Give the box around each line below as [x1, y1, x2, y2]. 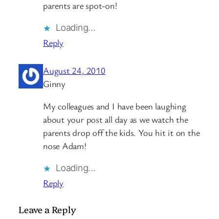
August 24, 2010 [43, 65, 106, 77]
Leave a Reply [19, 203, 76, 216]
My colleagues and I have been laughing [43, 100, 186, 112]
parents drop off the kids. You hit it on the [43, 126, 200, 138]
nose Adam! [43, 139, 87, 152]
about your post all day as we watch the [43, 113, 188, 125]
